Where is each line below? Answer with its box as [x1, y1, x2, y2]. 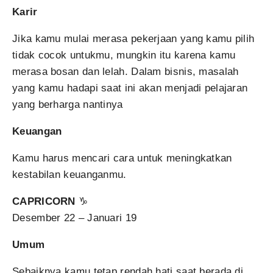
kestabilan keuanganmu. [12, 169, 127, 180]
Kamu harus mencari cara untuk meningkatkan [12, 152, 232, 164]
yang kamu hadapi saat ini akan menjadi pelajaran [12, 82, 248, 94]
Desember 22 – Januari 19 [12, 212, 137, 224]
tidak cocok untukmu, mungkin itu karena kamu [12, 49, 236, 61]
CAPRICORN [12, 196, 76, 207]
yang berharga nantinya [12, 99, 123, 110]
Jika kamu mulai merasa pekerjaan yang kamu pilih [12, 33, 255, 44]
